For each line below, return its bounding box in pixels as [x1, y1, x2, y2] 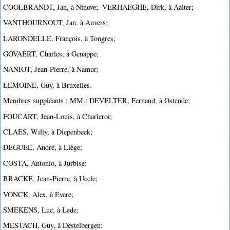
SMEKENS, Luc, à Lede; [3, 204, 79, 215]
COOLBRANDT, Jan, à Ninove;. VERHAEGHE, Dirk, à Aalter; [3, 2, 194, 12]
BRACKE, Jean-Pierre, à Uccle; [3, 174, 98, 184]
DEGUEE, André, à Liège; [3, 142, 83, 152]
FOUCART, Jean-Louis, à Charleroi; [3, 111, 112, 121]
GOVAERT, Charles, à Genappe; [3, 48, 99, 59]
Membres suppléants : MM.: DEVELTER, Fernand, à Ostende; [3, 95, 190, 106]
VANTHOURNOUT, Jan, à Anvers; [3, 17, 108, 28]
